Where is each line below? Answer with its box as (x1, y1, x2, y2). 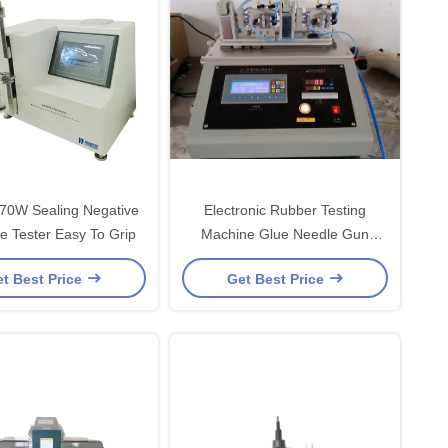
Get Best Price (226, 270, 328, 287)
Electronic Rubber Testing (204, 202, 366, 218)
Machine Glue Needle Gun (201, 226, 369, 242)
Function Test (242, 250, 328, 266)
